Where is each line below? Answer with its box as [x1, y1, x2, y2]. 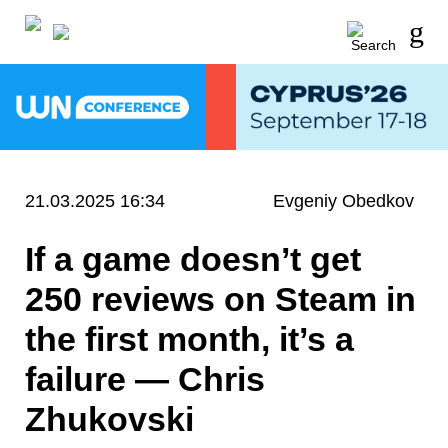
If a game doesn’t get [25, 239, 361, 278]
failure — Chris [25, 359, 265, 398]
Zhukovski [25, 399, 194, 438]
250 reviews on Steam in [25, 279, 416, 318]
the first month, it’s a [25, 319, 354, 358]
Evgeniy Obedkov [273, 190, 415, 211]
